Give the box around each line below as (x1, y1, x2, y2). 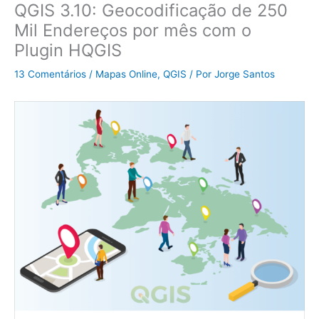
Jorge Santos (214, 68, 275, 80)
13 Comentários (14, 68, 86, 80)
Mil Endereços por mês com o (14, 20, 251, 41)
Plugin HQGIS (14, 40, 122, 61)
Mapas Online (95, 68, 157, 80)
